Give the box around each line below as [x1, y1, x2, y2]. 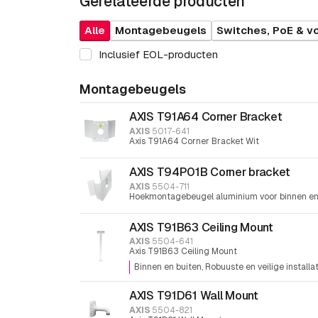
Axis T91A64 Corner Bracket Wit [129, 136, 259, 148]
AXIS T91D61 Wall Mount [129, 287, 258, 304]
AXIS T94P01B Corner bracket [129, 164, 291, 180]
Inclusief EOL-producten [99, 47, 218, 61]
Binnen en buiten [134, 261, 202, 273]
